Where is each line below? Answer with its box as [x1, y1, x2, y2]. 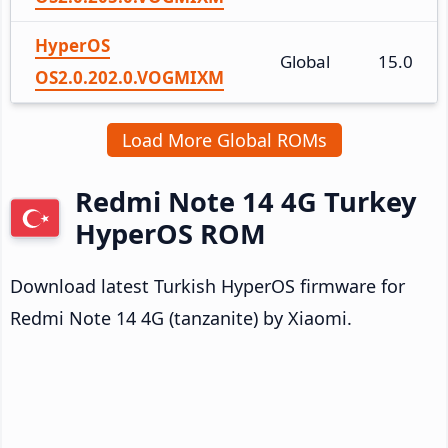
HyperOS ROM [75, 214, 266, 252]
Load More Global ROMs [121, 127, 327, 152]
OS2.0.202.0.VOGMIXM [35, 65, 224, 89]
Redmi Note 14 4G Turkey [75, 182, 416, 220]
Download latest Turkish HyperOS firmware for [10, 273, 405, 298]
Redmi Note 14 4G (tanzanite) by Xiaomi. [10, 305, 352, 330]
